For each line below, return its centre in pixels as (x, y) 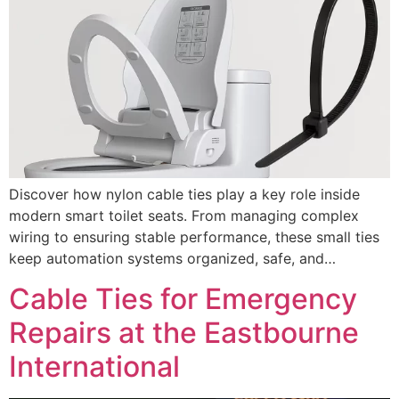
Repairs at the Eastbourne (184, 332)
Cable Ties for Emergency (183, 298)
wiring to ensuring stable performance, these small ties (194, 237)
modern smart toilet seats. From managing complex (184, 216)
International (94, 366)
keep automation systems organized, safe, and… (172, 259)
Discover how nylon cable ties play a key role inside (184, 195)
